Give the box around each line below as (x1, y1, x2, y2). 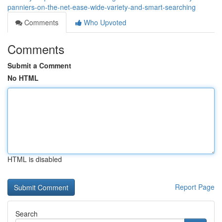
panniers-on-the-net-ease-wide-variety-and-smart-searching (7, 2, 196, 12)
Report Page (175, 182, 215, 192)
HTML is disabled (7, 154, 62, 164)
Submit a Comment (7, 60, 71, 70)
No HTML (7, 73, 39, 83)
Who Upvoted (82, 17, 126, 27)
